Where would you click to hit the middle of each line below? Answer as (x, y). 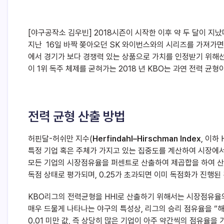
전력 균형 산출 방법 (76, 116)
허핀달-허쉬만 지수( (60, 139)
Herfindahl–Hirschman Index (147, 139)
